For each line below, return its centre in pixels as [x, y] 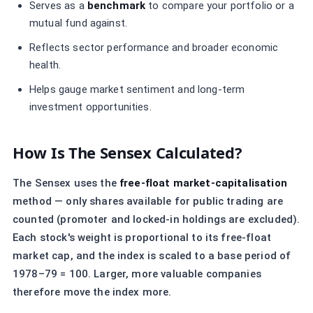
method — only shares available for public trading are [148, 201]
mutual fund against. [79, 23]
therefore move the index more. [92, 292]
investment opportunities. [90, 107]
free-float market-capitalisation [203, 183]
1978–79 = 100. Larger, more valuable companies [137, 274]
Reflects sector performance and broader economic [154, 48]
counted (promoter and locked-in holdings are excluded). [156, 219]
